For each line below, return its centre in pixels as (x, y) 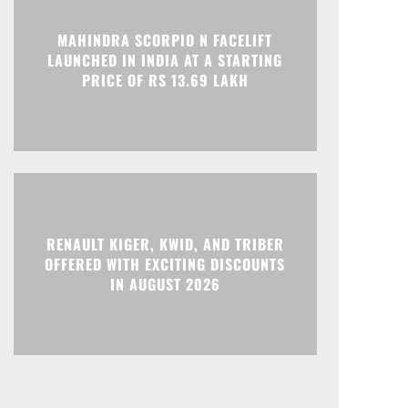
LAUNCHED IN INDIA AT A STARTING (165, 60)
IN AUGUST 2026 (165, 284)
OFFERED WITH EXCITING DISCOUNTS (165, 264)
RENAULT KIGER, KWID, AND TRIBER (165, 244)
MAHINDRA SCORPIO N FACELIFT (165, 40)
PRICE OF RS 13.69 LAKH (165, 80)
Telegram (148, 29)
